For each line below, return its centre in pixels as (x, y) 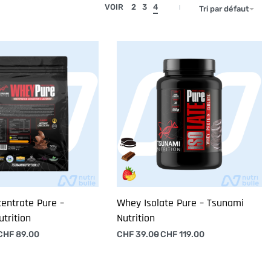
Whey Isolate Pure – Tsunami (180, 203)
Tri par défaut (224, 9)
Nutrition (135, 218)
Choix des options (157, 246)
